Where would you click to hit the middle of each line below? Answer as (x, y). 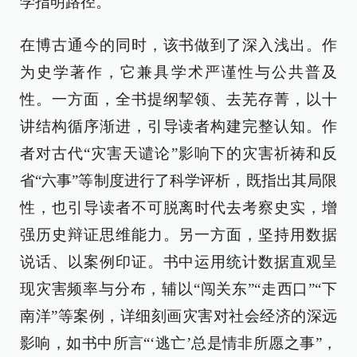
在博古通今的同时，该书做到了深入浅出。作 (178, 45)
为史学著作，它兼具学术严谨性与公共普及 (178, 72)
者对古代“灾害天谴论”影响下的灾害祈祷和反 (178, 153)
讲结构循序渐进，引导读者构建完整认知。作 (178, 126)
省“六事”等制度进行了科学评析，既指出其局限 (178, 180)
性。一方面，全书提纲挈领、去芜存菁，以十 (178, 99)
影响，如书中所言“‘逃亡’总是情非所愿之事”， (178, 343)
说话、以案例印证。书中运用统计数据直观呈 (178, 262)
